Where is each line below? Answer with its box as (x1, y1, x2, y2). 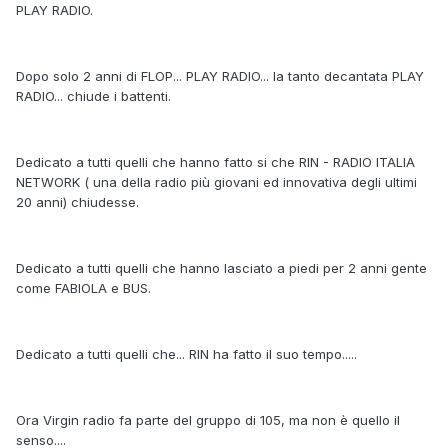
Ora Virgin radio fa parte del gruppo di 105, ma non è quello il (16, 412, 400, 429)
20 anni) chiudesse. (16, 194, 139, 211)
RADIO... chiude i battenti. (16, 88, 171, 105)
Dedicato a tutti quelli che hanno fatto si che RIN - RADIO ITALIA (16, 154, 415, 171)
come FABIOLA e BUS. (16, 280, 151, 297)
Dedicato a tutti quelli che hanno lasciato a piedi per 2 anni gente (16, 260, 427, 277)
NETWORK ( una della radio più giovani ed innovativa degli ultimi (16, 174, 417, 191)
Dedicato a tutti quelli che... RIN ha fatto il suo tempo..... (16, 346, 357, 363)
